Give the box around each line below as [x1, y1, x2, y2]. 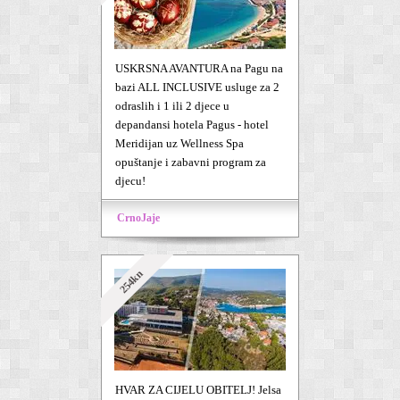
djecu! [115, 174, 146, 187]
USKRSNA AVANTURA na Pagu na [115, 62, 283, 75]
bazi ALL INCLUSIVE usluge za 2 [115, 80, 279, 94]
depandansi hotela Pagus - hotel [115, 118, 269, 131]
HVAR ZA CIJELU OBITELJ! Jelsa [115, 383, 281, 396]
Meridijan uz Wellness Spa [115, 137, 244, 150]
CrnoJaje [117, 212, 160, 224]
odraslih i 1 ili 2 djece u [115, 99, 229, 112]
